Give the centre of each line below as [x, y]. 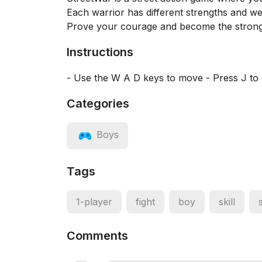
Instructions [100, 52]
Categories [98, 104]
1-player [94, 202]
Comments [97, 236]
